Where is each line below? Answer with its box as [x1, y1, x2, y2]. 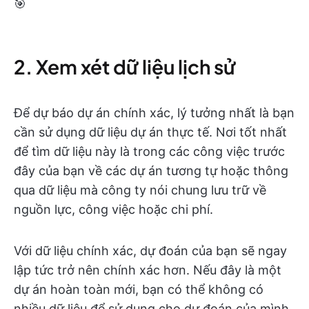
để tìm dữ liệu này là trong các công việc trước [14, 144, 285, 159]
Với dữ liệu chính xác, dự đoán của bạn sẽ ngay [14, 243, 287, 259]
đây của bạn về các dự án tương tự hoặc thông [14, 163, 288, 179]
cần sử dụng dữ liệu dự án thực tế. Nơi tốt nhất [14, 125, 287, 140]
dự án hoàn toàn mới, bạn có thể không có [14, 282, 263, 297]
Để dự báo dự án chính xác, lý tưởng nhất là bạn [14, 106, 295, 121]
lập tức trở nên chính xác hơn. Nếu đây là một [14, 263, 281, 278]
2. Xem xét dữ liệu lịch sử [14, 54, 236, 79]
